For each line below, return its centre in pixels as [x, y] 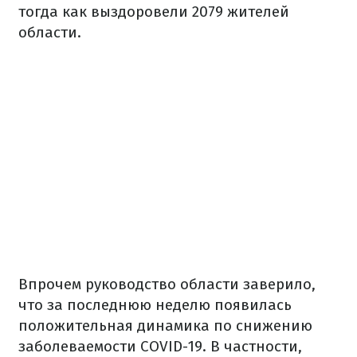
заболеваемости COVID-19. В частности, [160, 346]
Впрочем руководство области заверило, [167, 284]
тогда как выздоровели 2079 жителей [154, 12]
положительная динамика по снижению [165, 326]
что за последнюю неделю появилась [155, 305]
